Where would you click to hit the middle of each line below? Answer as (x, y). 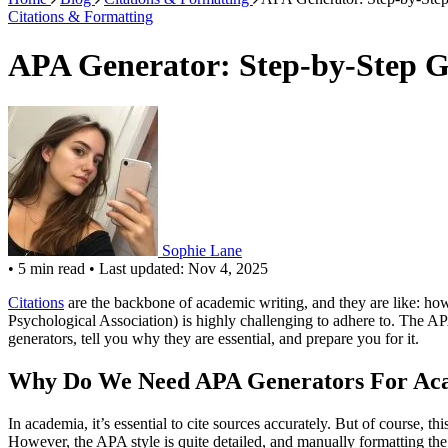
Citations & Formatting (80, 16)
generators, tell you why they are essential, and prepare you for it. (213, 338)
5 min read (51, 268)
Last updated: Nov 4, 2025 (183, 268)
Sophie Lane (202, 250)
